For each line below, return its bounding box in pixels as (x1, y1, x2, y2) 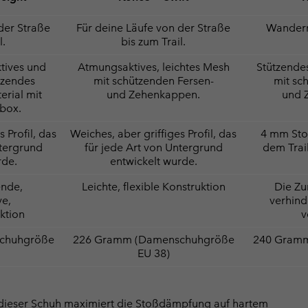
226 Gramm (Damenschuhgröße (72, 232, 234, 246)
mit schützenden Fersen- (93, 74, 214, 87)
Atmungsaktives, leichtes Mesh (77, 60, 230, 74)
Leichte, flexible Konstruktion (81, 179, 225, 193)
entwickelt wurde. (109, 154, 197, 168)
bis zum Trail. (121, 34, 186, 48)
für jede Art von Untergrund (84, 140, 223, 154)
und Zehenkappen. (107, 87, 200, 101)
